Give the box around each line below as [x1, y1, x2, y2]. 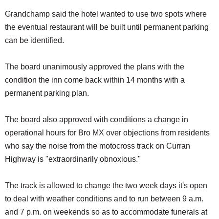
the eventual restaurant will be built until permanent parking [5, 23, 209, 32]
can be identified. [5, 36, 64, 45]
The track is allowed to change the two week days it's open [5, 181, 207, 190]
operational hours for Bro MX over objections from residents [5, 129, 210, 137]
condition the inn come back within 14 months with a [5, 76, 185, 85]
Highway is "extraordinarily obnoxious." [5, 155, 143, 164]
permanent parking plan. [5, 89, 91, 98]
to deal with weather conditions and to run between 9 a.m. [5, 195, 203, 203]
